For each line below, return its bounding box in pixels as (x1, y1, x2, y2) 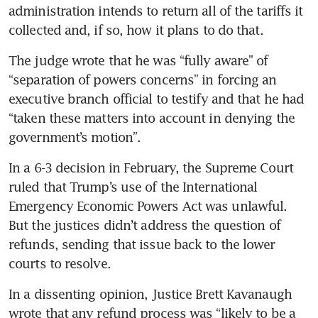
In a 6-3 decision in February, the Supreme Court (9, 160, 293, 176)
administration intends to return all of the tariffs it (9, 3, 303, 19)
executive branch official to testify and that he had (9, 91, 305, 107)
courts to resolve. (9, 256, 111, 272)
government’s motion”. (9, 129, 141, 146)
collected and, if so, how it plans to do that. (9, 22, 263, 38)
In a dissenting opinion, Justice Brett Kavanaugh (9, 286, 292, 302)
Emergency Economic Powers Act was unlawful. (9, 198, 287, 214)
